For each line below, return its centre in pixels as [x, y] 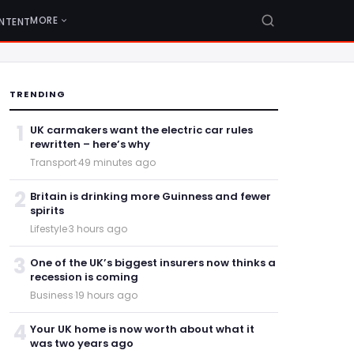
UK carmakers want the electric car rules [141, 130]
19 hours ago [106, 295]
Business [52, 295]
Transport [53, 162]
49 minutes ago [117, 162]
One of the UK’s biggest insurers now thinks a [153, 263]
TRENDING [38, 94]
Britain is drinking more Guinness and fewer [151, 196]
